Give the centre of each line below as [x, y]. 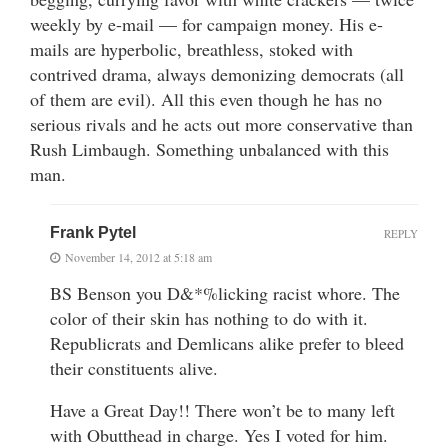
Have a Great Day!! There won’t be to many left [222, 409]
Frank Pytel [93, 232]
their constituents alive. [134, 367]
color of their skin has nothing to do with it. [209, 317]
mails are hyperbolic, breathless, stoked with [191, 48]
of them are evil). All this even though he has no [206, 98]
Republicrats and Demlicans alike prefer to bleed [227, 342]
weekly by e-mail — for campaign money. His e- [206, 23]
